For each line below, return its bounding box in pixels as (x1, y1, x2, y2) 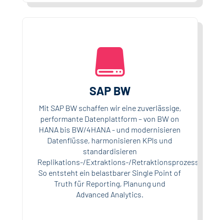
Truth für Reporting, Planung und (54, 178, 166, 188)
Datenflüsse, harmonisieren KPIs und (47, 135, 173, 145)
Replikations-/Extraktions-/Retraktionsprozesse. (37, 157, 205, 166)
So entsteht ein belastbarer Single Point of (38, 167, 182, 177)
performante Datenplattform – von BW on (40, 113, 180, 123)
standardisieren (82, 146, 137, 156)
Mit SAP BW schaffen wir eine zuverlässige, (38, 103, 181, 112)
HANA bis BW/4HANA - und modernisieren (39, 124, 181, 134)
